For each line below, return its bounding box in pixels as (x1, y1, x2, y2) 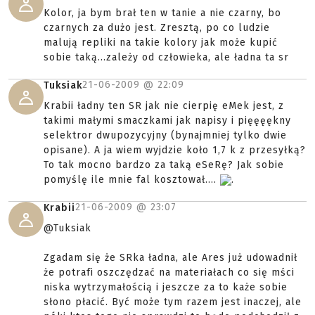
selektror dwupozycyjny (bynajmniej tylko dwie (44, 129, 287, 141)
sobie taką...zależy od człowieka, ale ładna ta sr (44, 51, 289, 63)
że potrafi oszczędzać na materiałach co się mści (44, 266, 295, 278)
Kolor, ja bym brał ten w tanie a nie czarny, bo (44, 7, 281, 19)
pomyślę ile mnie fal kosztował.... (44, 174, 220, 186)
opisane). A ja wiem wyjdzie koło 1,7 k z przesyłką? (44, 144, 306, 156)
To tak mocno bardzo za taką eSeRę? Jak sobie (44, 159, 284, 171)
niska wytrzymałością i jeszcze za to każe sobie (44, 281, 288, 293)
